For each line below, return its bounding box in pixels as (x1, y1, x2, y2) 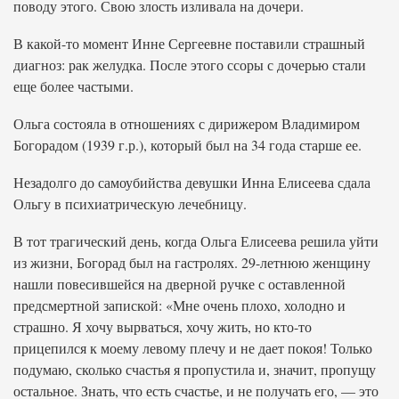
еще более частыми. (13, 77, 134, 95)
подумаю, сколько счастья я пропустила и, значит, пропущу (13, 360, 376, 379)
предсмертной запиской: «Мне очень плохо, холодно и (13, 296, 346, 314)
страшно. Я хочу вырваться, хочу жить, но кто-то (13, 317, 312, 336)
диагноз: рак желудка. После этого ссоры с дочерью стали (13, 55, 366, 74)
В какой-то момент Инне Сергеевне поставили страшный (13, 34, 365, 53)
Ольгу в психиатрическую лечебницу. (13, 194, 247, 213)
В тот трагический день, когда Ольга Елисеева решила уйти (13, 232, 379, 250)
